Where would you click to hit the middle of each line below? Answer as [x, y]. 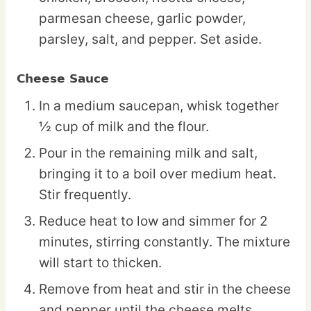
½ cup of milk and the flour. [124, 127]
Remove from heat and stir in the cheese [165, 289]
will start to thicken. [100, 263]
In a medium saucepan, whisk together [159, 106]
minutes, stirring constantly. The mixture [165, 242]
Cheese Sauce [63, 79]
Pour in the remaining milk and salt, [148, 153]
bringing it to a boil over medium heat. [158, 174]
